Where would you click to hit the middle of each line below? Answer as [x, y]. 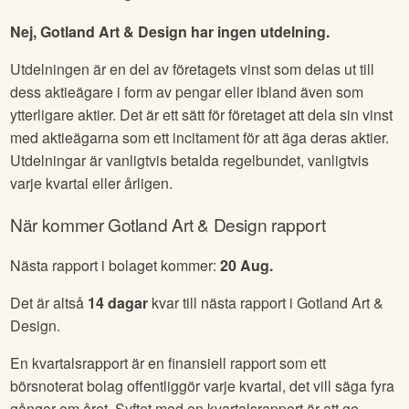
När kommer [59, 224]
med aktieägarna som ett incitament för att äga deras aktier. [200, 137]
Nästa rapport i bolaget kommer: [115, 266]
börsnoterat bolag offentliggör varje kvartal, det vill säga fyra [203, 386]
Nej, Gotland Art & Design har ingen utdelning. [170, 31]
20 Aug [245, 266]
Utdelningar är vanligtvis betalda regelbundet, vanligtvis [190, 160]
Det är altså [49, 303]
